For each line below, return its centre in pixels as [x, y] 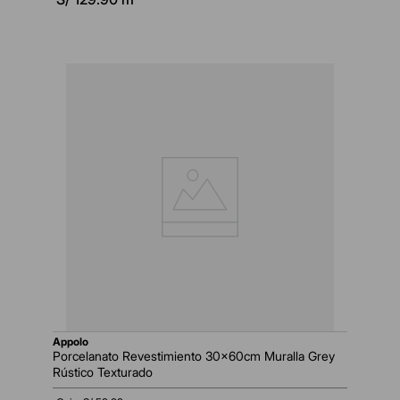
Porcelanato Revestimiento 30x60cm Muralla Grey [194, 356]
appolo [75, 342]
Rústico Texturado [103, 372]
